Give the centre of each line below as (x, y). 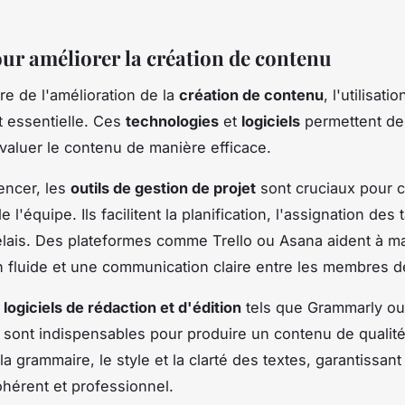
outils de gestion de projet (163, 188)
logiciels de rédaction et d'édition (122, 307)
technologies (172, 121)
